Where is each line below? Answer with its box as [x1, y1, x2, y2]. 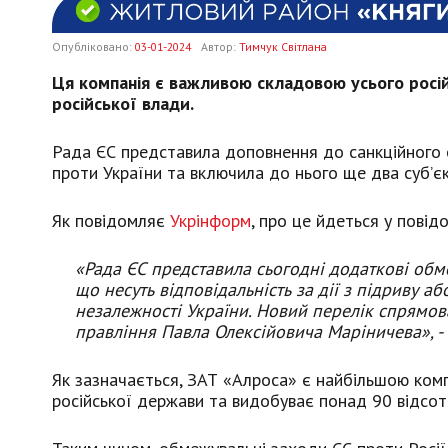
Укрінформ [170, 208, 251, 232]
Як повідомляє [52, 208, 170, 232]
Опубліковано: [52, 38, 135, 54]
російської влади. [52, 91, 194, 115]
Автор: [201, 38, 239, 54]
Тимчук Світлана [239, 38, 327, 54]
